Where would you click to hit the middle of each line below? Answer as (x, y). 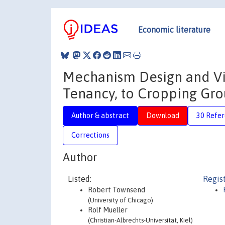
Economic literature (174, 29)
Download (163, 115)
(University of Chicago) (121, 200)
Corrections (90, 135)
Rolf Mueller (108, 210)
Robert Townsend (117, 190)
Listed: (80, 179)
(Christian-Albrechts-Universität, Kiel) (140, 220)
